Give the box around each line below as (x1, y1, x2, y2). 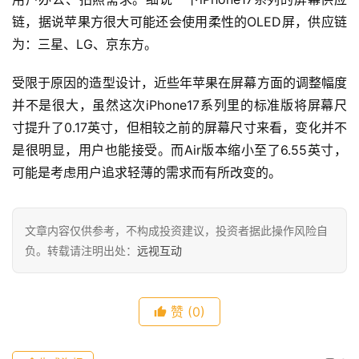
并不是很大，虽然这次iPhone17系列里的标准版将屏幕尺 (12, 96, 347, 113)
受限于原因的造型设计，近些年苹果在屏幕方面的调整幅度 (12, 74, 347, 91)
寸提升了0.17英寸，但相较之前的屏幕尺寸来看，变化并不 (12, 119, 347, 135)
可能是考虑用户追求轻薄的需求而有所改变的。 (12, 163, 281, 180)
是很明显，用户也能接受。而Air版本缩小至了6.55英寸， (12, 141, 347, 158)
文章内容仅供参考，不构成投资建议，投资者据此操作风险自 (25, 223, 328, 237)
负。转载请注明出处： (25, 243, 137, 257)
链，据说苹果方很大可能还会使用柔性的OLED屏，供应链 (12, 13, 347, 30)
